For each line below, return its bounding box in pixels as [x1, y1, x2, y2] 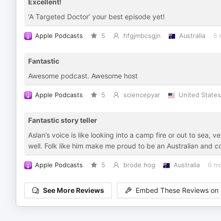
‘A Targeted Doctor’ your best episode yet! [28, 12, 165, 21]
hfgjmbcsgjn [123, 32, 161, 39]
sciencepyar [123, 91, 160, 99]
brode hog [123, 161, 155, 169]
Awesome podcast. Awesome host [28, 72, 138, 80]
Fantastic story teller [28, 116, 97, 124]
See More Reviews [43, 186, 104, 195]
